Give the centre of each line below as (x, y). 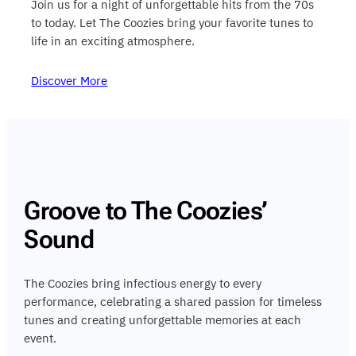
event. (41, 339)
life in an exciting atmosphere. (113, 41)
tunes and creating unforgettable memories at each (163, 320)
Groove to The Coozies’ (146, 210)
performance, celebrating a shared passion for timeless (173, 302)
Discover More (70, 80)
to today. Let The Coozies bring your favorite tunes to (172, 22)
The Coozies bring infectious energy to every (143, 284)
